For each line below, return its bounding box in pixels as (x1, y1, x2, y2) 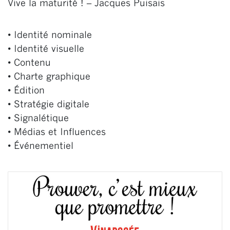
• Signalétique (8, 114, 69, 124)
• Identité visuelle (8, 45, 84, 54)
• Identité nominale (8, 31, 92, 41)
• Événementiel (8, 142, 73, 151)
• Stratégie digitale (8, 101, 89, 110)
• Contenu (8, 59, 51, 68)
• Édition (8, 87, 45, 96)
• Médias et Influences (8, 128, 106, 138)
